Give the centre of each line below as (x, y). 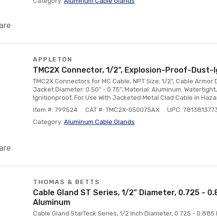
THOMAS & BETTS (66, 182)
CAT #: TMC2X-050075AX (122, 110)
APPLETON (53, 59)
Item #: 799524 (55, 110)
